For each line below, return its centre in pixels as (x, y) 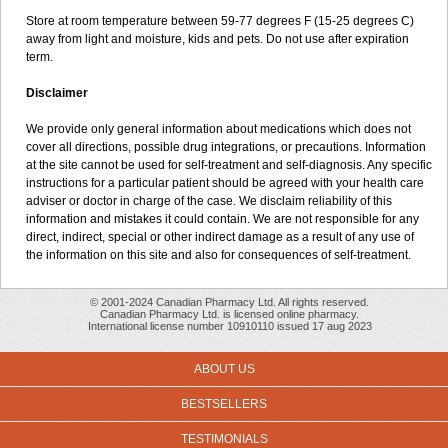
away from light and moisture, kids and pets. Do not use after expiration (217, 39)
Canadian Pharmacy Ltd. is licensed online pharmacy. (229, 314)
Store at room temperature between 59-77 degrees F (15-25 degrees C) (220, 21)
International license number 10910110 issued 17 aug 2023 (229, 326)
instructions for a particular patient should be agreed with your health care (225, 183)
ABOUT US (224, 369)
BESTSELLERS (224, 404)
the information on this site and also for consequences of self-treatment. (218, 255)
